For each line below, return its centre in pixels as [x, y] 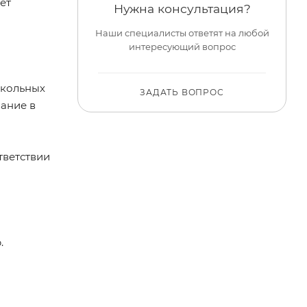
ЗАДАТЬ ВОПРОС [182, 93]
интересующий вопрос [182, 47]
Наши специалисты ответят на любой [182, 33]
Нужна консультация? [182, 9]
